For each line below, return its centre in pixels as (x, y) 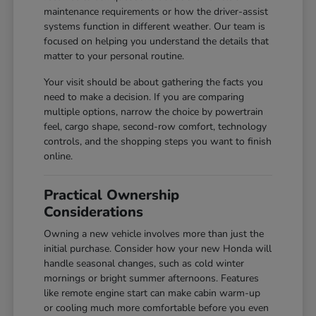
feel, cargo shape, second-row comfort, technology (156, 127)
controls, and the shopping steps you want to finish (158, 142)
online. (59, 157)
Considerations (94, 212)
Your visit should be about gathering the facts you (154, 83)
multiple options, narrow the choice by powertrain (154, 112)
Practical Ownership (112, 195)
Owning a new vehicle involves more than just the (154, 234)
